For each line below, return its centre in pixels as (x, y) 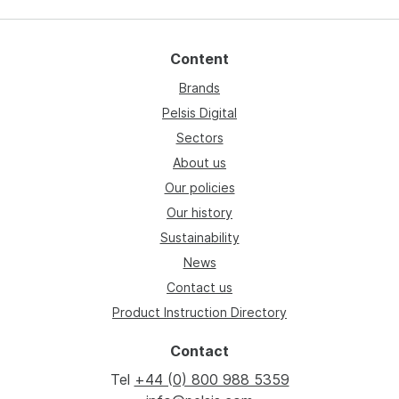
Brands (199, 88)
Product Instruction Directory (199, 313)
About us (199, 163)
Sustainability (199, 238)
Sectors (199, 138)
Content (199, 59)
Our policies (199, 188)
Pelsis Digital (199, 113)
